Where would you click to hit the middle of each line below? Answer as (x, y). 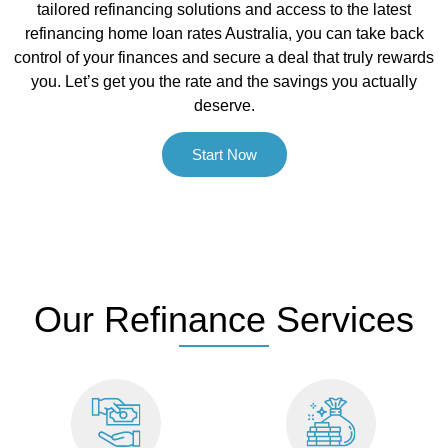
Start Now (224, 155)
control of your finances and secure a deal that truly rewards (224, 57)
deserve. (224, 105)
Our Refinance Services (224, 320)
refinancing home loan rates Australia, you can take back (224, 33)
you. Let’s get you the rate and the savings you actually (224, 81)
